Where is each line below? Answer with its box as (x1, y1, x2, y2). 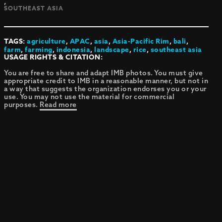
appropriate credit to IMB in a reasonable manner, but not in (4, 76, 209, 85)
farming (25, 45, 53, 55)
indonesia (56, 45, 91, 55)
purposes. (4, 100, 40, 109)
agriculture (27, 36, 66, 47)
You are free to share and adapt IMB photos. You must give (4, 68, 203, 77)
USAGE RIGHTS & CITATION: (4, 52, 103, 62)
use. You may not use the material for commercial (4, 92, 175, 101)
